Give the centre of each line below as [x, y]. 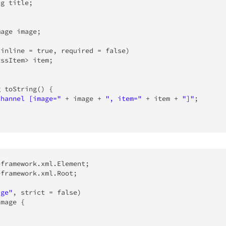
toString [21, 89]
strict [33, 192]
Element [71, 163]
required [77, 50]
